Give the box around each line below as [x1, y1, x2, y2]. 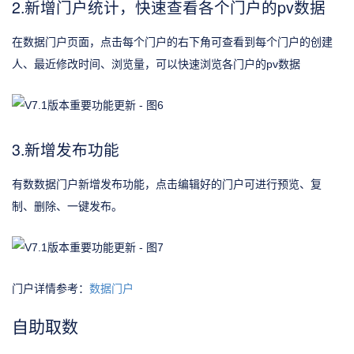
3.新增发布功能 [12, 137, 119, 160]
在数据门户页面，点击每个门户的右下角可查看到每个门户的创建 [12, 36, 333, 49]
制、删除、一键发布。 [12, 199, 122, 213]
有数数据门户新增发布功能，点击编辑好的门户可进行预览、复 [12, 177, 322, 190]
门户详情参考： [12, 281, 89, 295]
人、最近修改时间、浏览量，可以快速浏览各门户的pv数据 [12, 58, 300, 71]
